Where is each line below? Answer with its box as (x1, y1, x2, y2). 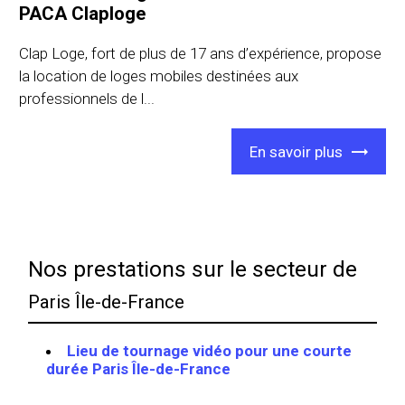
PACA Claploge (19, 3, 146, 25)
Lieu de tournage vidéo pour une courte (67, 342, 353, 361)
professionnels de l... (19, 89, 155, 108)
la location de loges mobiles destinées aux (19, 67, 299, 86)
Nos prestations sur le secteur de (28, 256, 358, 283)
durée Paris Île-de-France (46, 360, 231, 379)
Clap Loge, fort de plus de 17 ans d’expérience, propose (19, 44, 382, 63)
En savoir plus (249, 142, 343, 161)
